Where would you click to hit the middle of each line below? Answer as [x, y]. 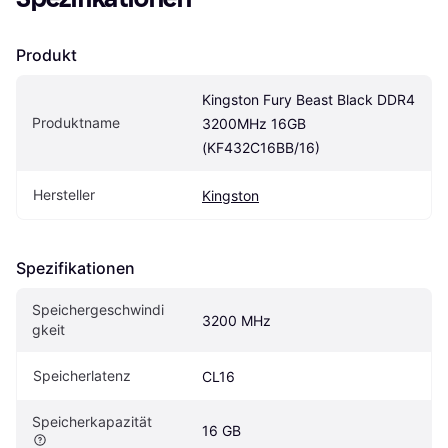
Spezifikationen [75, 268]
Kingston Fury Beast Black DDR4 [308, 100]
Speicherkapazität [92, 422]
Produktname [76, 123]
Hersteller [64, 195]
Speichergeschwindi [98, 310]
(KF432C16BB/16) [261, 148]
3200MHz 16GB [254, 124]
